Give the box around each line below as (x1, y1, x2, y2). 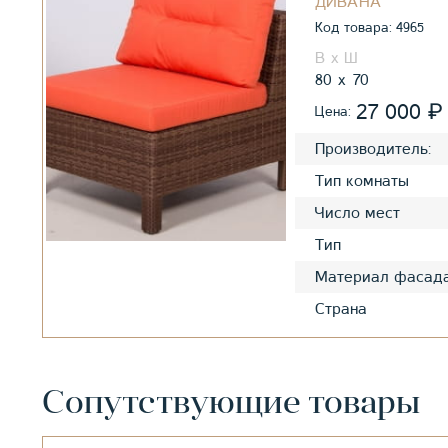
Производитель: (315, 139, 431, 158)
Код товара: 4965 (315, 18, 424, 35)
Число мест (315, 203, 400, 222)
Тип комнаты (315, 171, 409, 190)
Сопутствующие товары (42, 387, 420, 420)
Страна (315, 299, 367, 318)
